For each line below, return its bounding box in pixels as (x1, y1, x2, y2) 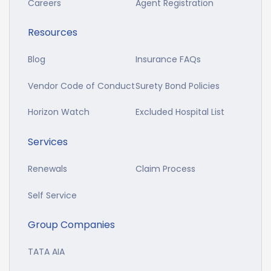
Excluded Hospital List (135, 106, 224, 119)
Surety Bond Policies (135, 79, 220, 92)
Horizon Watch (28, 106, 90, 119)
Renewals (28, 162, 67, 175)
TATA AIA (28, 246, 65, 258)
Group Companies (28, 218, 115, 232)
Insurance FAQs (135, 53, 201, 66)
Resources (28, 25, 77, 40)
